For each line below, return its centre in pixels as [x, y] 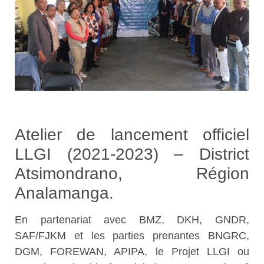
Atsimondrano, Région [132, 174]
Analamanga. [64, 193]
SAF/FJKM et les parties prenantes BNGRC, [132, 236]
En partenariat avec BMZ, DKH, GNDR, [132, 220]
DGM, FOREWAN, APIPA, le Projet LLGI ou [132, 252]
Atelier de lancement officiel [132, 135]
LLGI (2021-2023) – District [132, 154]
